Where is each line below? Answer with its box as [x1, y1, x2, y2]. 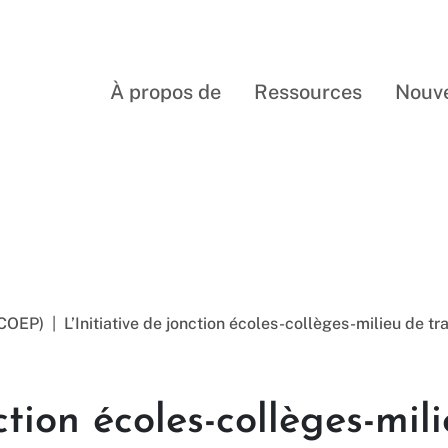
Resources [118, 185, 330, 231]
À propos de [110, 80, 222, 104]
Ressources [254, 80, 363, 104]
